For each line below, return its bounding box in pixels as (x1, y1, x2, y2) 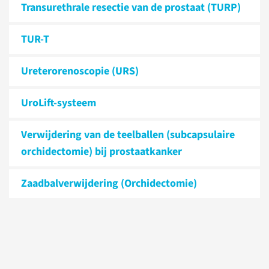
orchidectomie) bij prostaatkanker (21, 144, 182, 159)
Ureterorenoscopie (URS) (21, 64, 139, 79)
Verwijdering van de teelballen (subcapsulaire (21, 127, 235, 142)
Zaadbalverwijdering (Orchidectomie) (21, 176, 197, 191)
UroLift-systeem (21, 95, 96, 110)
